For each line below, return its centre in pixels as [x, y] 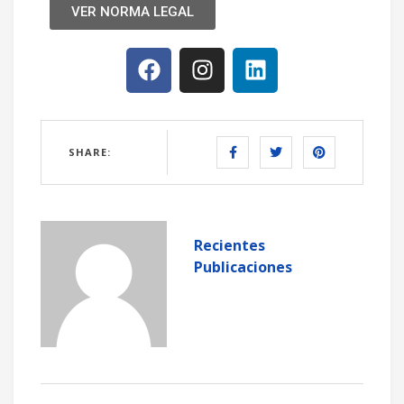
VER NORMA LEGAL [133, 11]
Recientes [230, 245]
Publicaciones [243, 266]
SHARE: [90, 151]
